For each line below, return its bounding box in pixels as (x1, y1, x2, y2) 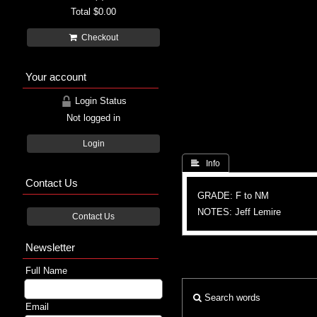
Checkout (76, 33, 118, 42)
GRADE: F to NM (197, 190, 269, 201)
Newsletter (25, 241, 75, 253)
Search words (202, 292, 260, 303)
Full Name (25, 265, 67, 276)
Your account (25, 70, 86, 83)
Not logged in (67, 112, 120, 123)
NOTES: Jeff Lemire (197, 206, 281, 217)
